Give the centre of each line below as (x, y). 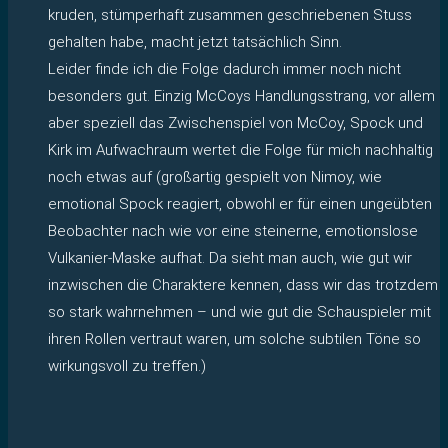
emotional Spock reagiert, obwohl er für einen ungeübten (240, 203)
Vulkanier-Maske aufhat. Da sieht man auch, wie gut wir (230, 257)
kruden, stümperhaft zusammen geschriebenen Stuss (230, 14)
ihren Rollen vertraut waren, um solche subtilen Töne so (234, 338)
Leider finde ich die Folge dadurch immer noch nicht (224, 68)
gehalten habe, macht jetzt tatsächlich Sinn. (195, 41)
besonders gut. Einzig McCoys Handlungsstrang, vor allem (241, 95)
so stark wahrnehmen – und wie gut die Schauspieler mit (239, 311)
